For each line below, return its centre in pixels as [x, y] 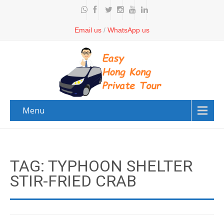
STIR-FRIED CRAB [73, 181]
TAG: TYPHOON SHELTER [101, 166]
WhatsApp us [128, 30]
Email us [88, 30]
